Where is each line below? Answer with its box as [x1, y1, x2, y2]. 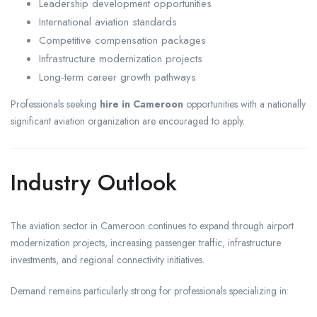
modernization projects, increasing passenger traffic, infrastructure [11, 235, 281, 250]
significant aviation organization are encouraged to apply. [11, 113, 245, 128]
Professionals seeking [11, 96, 100, 111]
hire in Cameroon [100, 96, 183, 111]
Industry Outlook [11, 166, 177, 199]
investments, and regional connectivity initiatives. [11, 252, 204, 267]
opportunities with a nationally [183, 96, 306, 111]
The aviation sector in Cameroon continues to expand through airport [11, 218, 294, 233]
